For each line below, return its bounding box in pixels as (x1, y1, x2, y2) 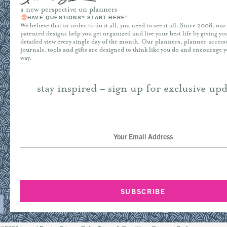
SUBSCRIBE (120, 186, 166, 196)
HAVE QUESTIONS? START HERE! (27, 15, 128, 20)
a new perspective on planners (20, 5, 117, 14)
